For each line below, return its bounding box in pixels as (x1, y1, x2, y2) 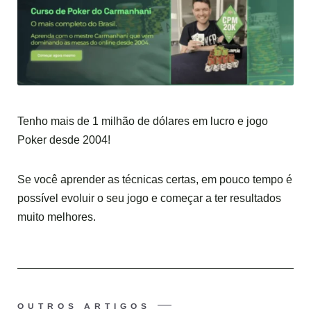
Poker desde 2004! (17, 134, 110, 146)
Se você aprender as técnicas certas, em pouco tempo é (17, 174, 292, 185)
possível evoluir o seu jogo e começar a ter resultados (17, 192, 281, 204)
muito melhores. (17, 211, 96, 223)
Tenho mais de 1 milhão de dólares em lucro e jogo (17, 115, 268, 127)
